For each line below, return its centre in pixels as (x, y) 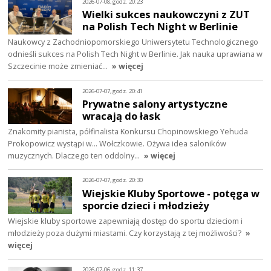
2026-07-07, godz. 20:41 (113, 91)
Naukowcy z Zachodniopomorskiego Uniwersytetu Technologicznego (133, 42)
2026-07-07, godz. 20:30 (113, 180)
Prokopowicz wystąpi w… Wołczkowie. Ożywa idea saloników (117, 144)
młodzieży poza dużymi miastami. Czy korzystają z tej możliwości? (125, 233)
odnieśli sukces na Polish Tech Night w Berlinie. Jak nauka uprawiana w (135, 54)
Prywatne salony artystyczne (155, 104)
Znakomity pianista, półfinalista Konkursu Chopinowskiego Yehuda (128, 132)
